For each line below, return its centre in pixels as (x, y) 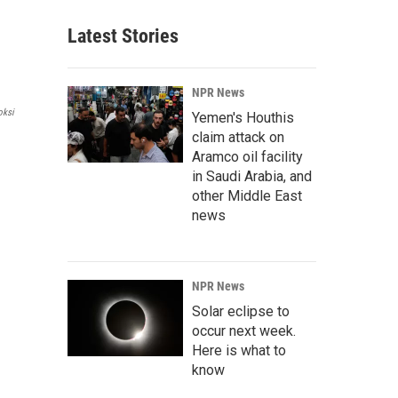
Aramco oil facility (247, 157)
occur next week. (244, 331)
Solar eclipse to (241, 311)
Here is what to (239, 350)
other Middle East (247, 196)
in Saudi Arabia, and (252, 176)
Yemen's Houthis (243, 118)
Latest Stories (123, 36)
